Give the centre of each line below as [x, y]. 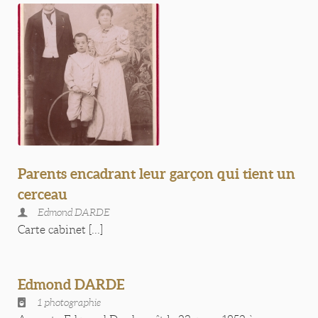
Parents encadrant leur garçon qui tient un [157, 174]
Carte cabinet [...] [60, 230]
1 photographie [69, 302]
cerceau [43, 194]
